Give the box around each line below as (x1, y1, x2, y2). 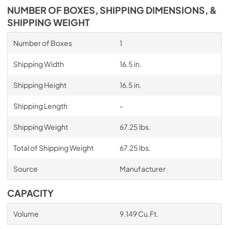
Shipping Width (13, 59, 64, 68)
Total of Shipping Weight (13, 143, 94, 152)
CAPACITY (7, 188, 54, 199)
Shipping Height (13, 80, 66, 89)
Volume (13, 209, 39, 218)
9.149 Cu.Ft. (119, 209, 158, 218)
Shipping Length (13, 101, 67, 110)
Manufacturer (119, 164, 166, 173)
